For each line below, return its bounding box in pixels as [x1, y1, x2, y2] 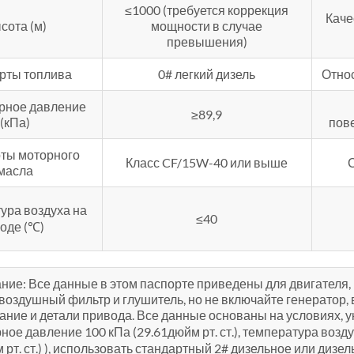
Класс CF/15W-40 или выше [126, 155, 288, 171]
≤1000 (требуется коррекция [125, 2, 289, 18]
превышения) [166, 34, 247, 50]
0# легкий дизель [158, 66, 256, 82]
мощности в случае [151, 18, 263, 34]
